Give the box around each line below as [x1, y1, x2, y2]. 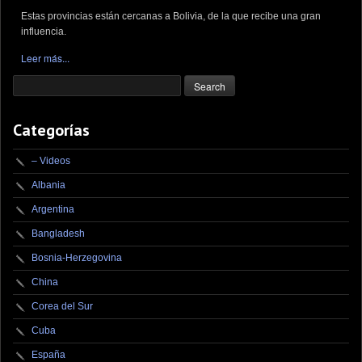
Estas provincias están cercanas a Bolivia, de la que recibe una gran [21, 10, 321, 22]
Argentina [32, 204, 74, 216]
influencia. [21, 25, 66, 37]
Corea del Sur [32, 301, 93, 313]
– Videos [32, 155, 70, 167]
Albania [32, 179, 65, 192]
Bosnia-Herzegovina [32, 252, 122, 264]
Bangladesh [32, 228, 85, 240]
